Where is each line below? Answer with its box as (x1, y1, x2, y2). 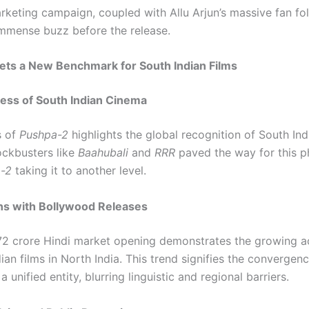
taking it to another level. (12, 163, 146, 178)
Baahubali (78, 146, 128, 160)
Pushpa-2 (19, 128, 68, 142)
